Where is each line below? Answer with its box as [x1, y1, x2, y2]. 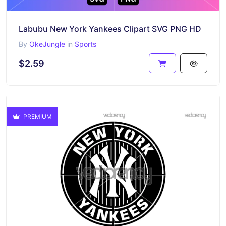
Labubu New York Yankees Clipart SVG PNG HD [19, 23, 201, 34]
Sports [75, 39, 96, 48]
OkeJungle [29, 39, 65, 48]
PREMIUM [22, 112, 52, 120]
